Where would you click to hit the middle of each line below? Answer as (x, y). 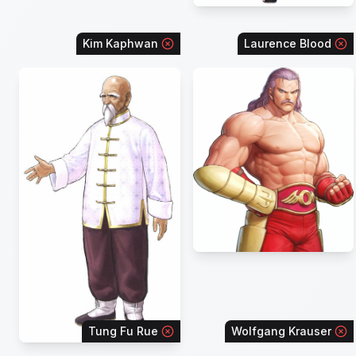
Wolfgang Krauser (282, 331)
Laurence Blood (288, 43)
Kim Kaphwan (120, 43)
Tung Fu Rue (123, 331)
